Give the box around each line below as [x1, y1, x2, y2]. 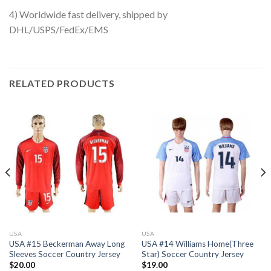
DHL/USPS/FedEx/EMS [9, 24, 108, 36]
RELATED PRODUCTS [9, 77, 115, 90]
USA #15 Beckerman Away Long [8, 238, 125, 249]
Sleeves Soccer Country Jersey [8, 249, 120, 259]
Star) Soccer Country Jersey [141, 249, 244, 259]
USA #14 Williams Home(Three [141, 238, 253, 249]
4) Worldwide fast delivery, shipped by [9, 8, 168, 21]
